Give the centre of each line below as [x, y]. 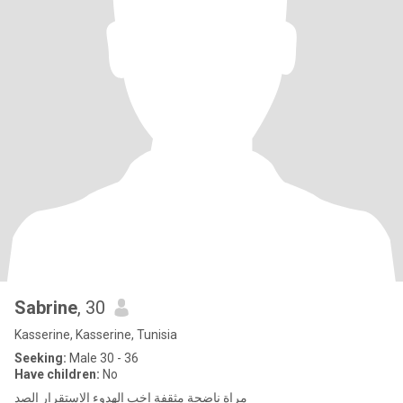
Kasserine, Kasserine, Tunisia [96, 335]
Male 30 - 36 [103, 358]
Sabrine [46, 308]
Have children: [57, 374]
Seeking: [40, 358]
